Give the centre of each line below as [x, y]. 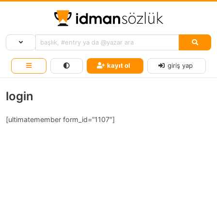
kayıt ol [119, 66]
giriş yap [180, 66]
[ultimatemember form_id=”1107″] [60, 119]
